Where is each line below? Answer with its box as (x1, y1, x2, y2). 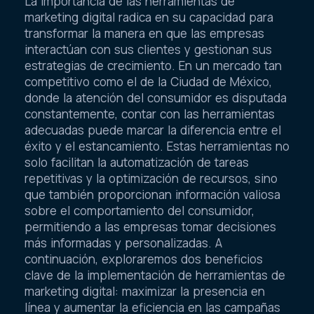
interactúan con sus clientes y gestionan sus (25, 41, 272, 58)
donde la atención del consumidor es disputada (25, 90, 287, 107)
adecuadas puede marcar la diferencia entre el (25, 122, 281, 139)
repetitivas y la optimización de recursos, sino (25, 170, 278, 187)
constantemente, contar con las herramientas (25, 106, 275, 123)
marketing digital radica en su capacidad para (25, 9, 273, 26)
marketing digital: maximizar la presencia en (25, 283, 265, 300)
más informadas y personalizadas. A (25, 235, 222, 252)
